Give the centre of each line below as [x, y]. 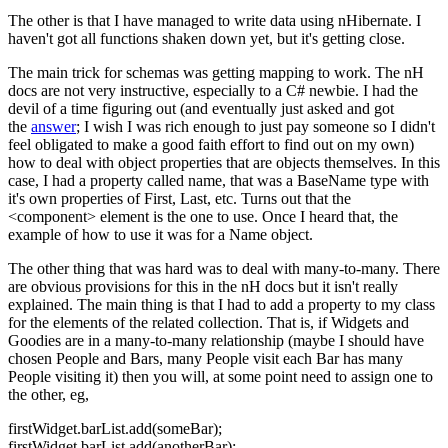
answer [53, 127]
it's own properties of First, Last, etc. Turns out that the [179, 199]
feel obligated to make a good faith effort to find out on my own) [211, 145]
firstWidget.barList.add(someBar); [115, 429]
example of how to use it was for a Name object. [162, 235]
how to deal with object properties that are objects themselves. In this [224, 163]
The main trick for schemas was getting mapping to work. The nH [216, 73]
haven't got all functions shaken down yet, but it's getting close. [206, 39]
